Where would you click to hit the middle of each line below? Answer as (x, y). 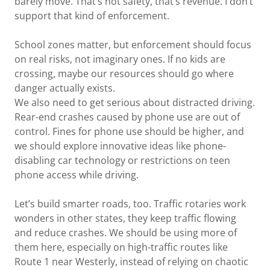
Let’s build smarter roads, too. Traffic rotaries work (130, 204)
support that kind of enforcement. (92, 16)
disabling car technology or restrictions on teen (122, 160)
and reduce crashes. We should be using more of (126, 233)
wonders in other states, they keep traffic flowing (125, 218)
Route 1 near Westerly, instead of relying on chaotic (131, 262)
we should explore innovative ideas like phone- (120, 146)
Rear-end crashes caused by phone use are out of (127, 117)
